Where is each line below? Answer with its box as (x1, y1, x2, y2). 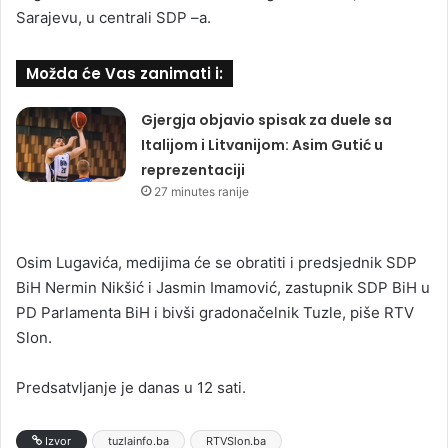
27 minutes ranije (154, 184, 250, 199)
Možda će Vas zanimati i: (26, 63, 223, 84)
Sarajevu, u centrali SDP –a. (16, 8, 211, 27)
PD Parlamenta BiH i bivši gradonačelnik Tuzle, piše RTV (16, 303, 414, 322)
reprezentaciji (141, 160, 246, 180)
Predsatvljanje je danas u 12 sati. (16, 378, 246, 397)
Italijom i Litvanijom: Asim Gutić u (141, 135, 384, 155)
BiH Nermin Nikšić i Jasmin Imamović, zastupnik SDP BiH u (16, 278, 430, 297)
